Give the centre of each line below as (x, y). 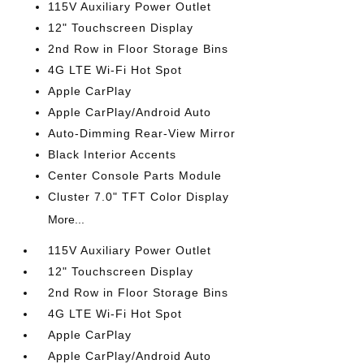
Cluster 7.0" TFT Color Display (139, 197)
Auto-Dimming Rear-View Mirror (142, 133)
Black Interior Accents (113, 154)
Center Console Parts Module (135, 175)
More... (67, 219)
